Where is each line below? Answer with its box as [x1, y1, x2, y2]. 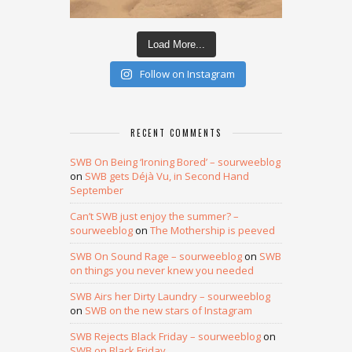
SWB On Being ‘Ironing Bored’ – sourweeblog [70, 155, 280, 169]
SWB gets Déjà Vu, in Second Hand [85, 169, 249, 183]
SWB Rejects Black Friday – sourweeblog [70, 329, 261, 343]
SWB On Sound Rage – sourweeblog [70, 249, 242, 263]
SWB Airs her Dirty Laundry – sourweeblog [70, 289, 270, 303]
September [70, 183, 123, 197]
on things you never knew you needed [70, 263, 254, 277]
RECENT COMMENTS [130, 126, 222, 139]
